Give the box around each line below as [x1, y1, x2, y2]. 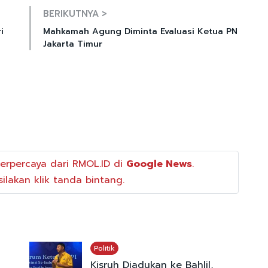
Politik [93, 243, 115, 254]
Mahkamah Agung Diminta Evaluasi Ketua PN [43, 25, 237, 38]
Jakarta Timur [43, 37, 102, 50]
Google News [126, 157, 192, 172]
